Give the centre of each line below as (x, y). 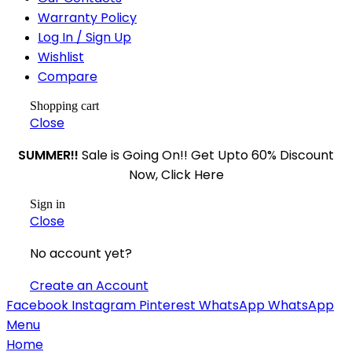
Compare (68, 76)
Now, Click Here (176, 174)
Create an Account (89, 285)
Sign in (48, 203)
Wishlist (61, 57)
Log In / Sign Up (84, 37)
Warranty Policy (87, 17)
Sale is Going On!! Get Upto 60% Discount (208, 155)
